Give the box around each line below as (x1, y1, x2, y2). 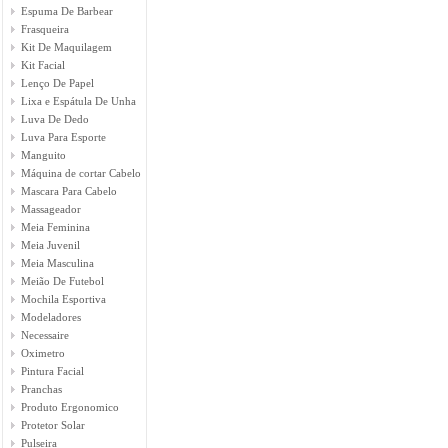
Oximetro (21, 347, 65, 359)
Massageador (21, 203, 81, 215)
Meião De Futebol (21, 275, 104, 287)
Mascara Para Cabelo (21, 185, 117, 197)
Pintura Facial (21, 365, 84, 377)
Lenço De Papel (21, 77, 94, 89)
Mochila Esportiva (21, 293, 106, 305)
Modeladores (21, 311, 81, 323)
